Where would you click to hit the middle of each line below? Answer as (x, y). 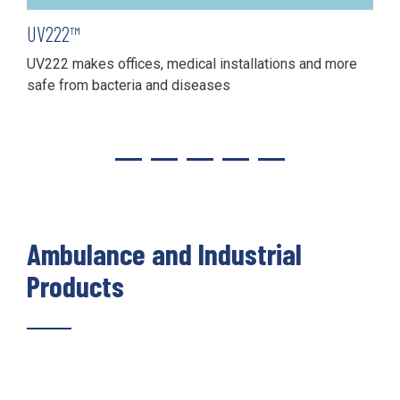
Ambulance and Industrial (164, 253)
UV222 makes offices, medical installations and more (192, 63)
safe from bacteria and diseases (129, 85)
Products (75, 285)
